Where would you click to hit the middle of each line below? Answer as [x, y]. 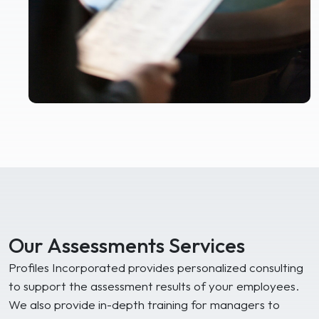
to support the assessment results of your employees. [154, 286]
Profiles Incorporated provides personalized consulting [156, 268]
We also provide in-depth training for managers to [144, 305]
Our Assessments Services [127, 245]
